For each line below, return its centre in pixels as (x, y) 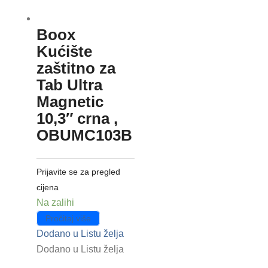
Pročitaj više (68, 218)
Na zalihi (55, 202)
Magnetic (70, 101)
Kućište (64, 51)
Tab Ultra (69, 85)
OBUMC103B (84, 135)
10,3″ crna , (77, 118)
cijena (47, 187)
